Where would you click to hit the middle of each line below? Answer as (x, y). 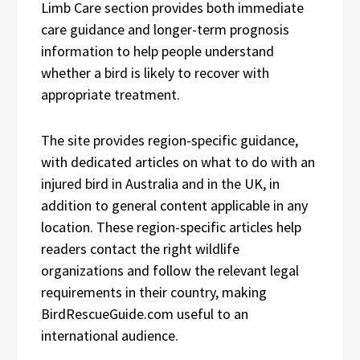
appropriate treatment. (110, 94)
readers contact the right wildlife (140, 248)
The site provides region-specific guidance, (170, 140)
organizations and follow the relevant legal (170, 270)
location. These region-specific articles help (171, 227)
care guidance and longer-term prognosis (165, 29)
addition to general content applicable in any (174, 205)
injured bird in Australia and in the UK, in (160, 183)
